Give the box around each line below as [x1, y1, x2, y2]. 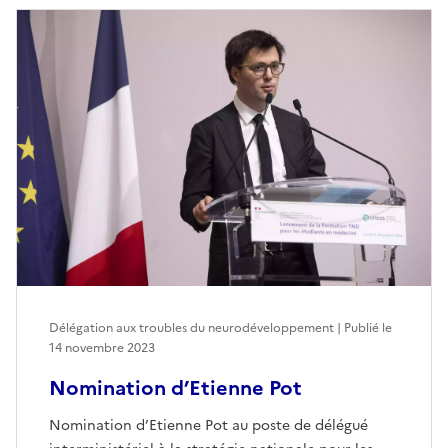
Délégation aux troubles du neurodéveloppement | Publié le [49, 318, 392, 337]
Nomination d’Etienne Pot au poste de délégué [49, 414, 368, 436]
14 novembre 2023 [49, 338, 155, 357]
